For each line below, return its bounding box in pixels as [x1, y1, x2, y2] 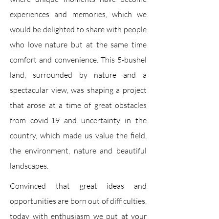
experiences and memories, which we [10, 9, 147, 19]
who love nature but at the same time [10, 40, 147, 49]
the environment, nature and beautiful [10, 146, 147, 155]
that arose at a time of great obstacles [10, 100, 147, 110]
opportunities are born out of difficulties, [10, 196, 147, 206]
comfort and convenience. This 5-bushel [10, 55, 147, 65]
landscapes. [10, 161, 48, 171]
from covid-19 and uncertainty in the [10, 115, 147, 125]
